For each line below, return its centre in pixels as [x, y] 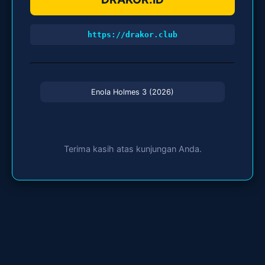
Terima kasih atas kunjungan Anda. [132, 149]
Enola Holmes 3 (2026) [132, 92]
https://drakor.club [132, 35]
